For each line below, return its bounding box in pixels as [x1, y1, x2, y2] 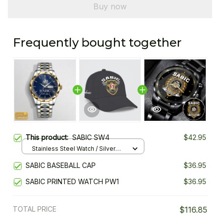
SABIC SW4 [72, 133, 110, 142]
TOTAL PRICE [13, 205, 56, 214]
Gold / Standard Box [32, 154, 89, 162]
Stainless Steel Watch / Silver [32, 144, 115, 152]
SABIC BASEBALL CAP [26, 161, 96, 170]
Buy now [93, 1, 127, 11]
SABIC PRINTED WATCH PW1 [26, 177, 119, 186]
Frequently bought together [13, 35, 182, 50]
